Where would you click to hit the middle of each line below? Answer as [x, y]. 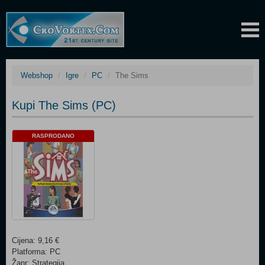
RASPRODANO [53, 136]
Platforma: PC [36, 252]
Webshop [37, 75]
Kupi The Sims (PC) [64, 105]
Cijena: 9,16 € [35, 240]
